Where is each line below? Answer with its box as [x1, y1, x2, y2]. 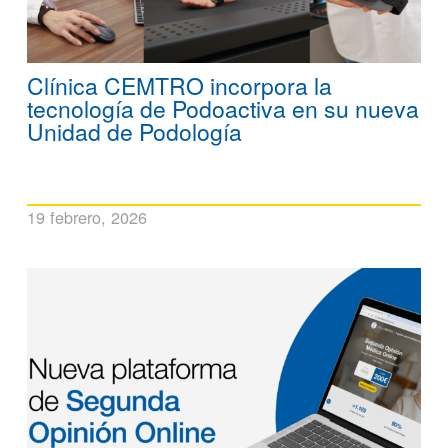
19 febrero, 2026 [27, 204, 147, 229]
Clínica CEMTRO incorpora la [27, 68, 332, 102]
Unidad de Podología [27, 114, 242, 148]
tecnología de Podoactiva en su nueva [27, 91, 419, 125]
